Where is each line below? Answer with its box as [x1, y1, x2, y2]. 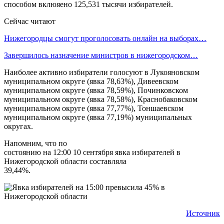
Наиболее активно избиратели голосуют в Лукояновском [4, 67, 199, 76]
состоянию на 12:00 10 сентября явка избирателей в [4, 147, 180, 156]
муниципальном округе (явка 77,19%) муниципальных [4, 112, 192, 121]
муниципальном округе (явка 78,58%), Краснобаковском [4, 94, 197, 103]
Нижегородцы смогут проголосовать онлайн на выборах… [4, 33, 206, 42]
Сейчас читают [4, 16, 55, 25]
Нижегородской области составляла [4, 156, 126, 165]
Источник [186, 208, 220, 217]
